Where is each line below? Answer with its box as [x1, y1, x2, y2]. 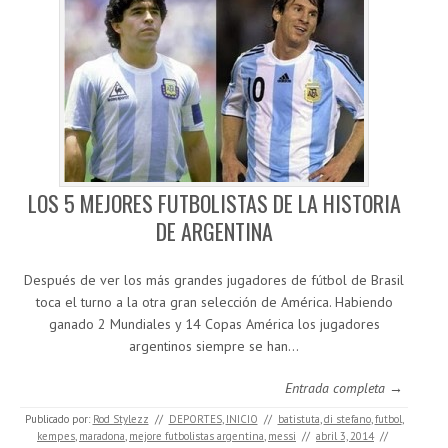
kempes [37, 429, 75, 444]
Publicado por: [24, 412, 93, 427]
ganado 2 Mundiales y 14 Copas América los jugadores [48, 315, 380, 334]
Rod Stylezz [92, 412, 149, 427]
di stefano [323, 412, 371, 427]
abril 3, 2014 [316, 429, 374, 444]
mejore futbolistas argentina [129, 429, 264, 444]
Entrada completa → [285, 379, 403, 398]
